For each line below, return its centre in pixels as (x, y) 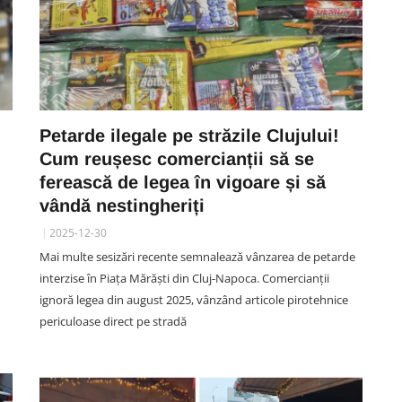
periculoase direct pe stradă (113, 321)
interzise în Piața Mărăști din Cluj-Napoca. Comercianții (184, 278)
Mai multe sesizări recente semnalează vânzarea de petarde (197, 257)
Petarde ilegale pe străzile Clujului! (189, 135)
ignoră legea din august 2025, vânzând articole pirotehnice (194, 300)
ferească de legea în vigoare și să (183, 182)
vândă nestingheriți (122, 205)
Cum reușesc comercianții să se (177, 159)
